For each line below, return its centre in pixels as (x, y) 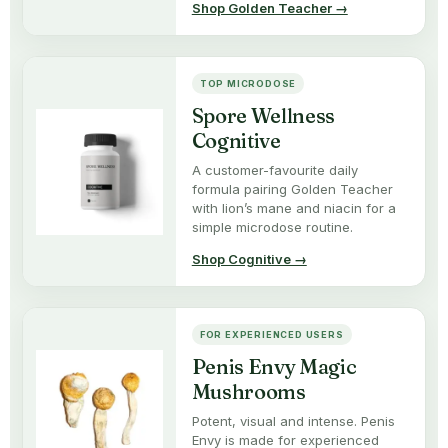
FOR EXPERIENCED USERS (271, 335)
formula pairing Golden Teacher (292, 189)
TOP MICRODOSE (248, 84)
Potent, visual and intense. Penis (293, 421)
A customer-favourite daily (274, 170)
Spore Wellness (263, 116)
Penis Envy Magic (274, 367)
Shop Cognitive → (249, 259)
